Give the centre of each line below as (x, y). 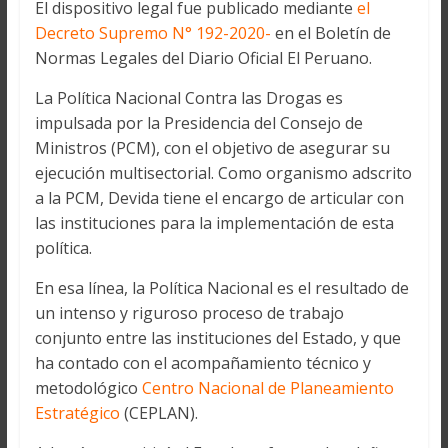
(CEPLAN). (158, 413)
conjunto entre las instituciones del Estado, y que (217, 338)
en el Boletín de (330, 33)
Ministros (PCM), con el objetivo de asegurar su (212, 148)
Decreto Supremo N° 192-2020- (152, 33)
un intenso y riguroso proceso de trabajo (189, 313)
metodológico (88, 388)
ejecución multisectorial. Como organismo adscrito (223, 173)
